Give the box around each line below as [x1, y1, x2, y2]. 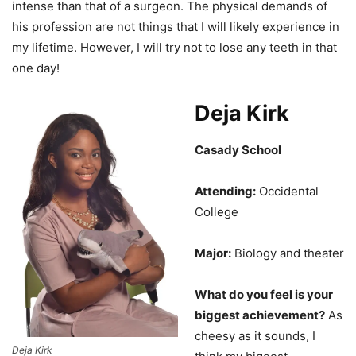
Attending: [195, 183, 256, 199]
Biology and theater [231, 245, 344, 261]
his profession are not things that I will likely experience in [12, 18, 339, 34]
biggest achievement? [195, 307, 325, 323]
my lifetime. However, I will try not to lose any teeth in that [12, 39, 337, 55]
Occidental [256, 183, 319, 199]
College [195, 203, 238, 219]
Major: [195, 245, 231, 261]
